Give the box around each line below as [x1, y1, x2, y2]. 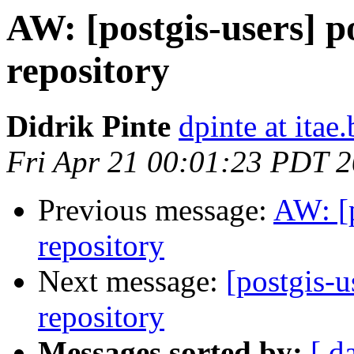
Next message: [38, 264, 226, 299]
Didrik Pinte [6, 109, 171, 144]
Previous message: [38, 193, 273, 228]
